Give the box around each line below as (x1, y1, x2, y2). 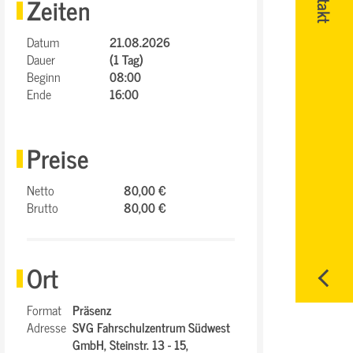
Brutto (27, 197, 58, 217)
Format (27, 299, 61, 320)
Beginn (27, 66, 61, 87)
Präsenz (72, 299, 111, 320)
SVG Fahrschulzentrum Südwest (72, 317, 230, 337)
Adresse (27, 317, 66, 337)
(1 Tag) (110, 49, 143, 69)
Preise (27, 137, 89, 178)
